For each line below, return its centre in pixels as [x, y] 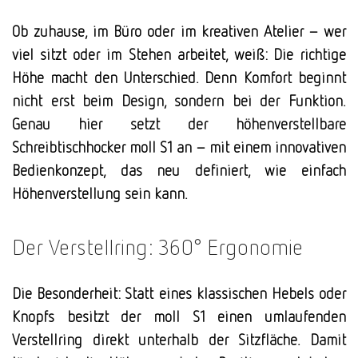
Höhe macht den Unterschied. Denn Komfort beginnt [179, 78]
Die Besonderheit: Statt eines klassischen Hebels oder [179, 293]
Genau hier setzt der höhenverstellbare [179, 124]
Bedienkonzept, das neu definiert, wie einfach [179, 170]
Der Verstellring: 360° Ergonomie [157, 247]
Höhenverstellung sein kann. [100, 193]
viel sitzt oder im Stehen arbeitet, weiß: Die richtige [179, 54]
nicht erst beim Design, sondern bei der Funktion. [179, 101]
